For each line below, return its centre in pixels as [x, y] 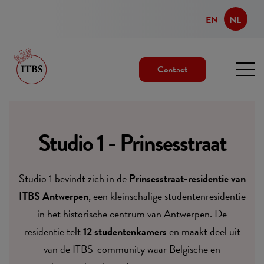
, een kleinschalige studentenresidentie [167, 196]
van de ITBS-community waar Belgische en [132, 249]
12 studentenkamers [125, 231]
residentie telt [53, 231]
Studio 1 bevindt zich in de [74, 178]
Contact [172, 69]
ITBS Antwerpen [53, 196]
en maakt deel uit [203, 231]
